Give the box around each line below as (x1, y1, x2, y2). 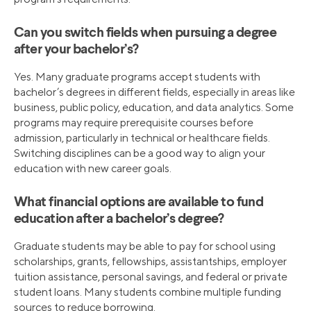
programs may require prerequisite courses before (14, 116, 253, 130)
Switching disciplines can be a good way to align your (14, 146, 265, 160)
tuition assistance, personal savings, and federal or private (14, 270, 287, 284)
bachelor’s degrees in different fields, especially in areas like (14, 85, 295, 99)
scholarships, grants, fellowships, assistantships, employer (14, 255, 287, 269)
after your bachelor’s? (14, 43, 139, 58)
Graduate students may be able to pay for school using (14, 239, 276, 253)
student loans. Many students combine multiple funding (14, 285, 281, 299)
